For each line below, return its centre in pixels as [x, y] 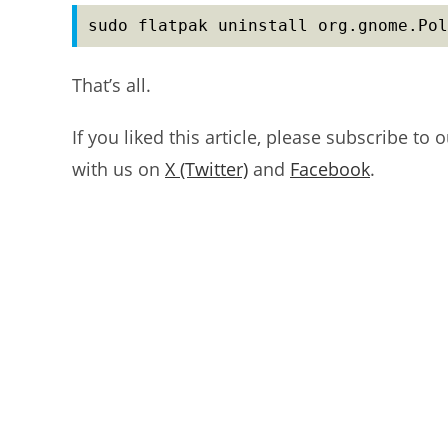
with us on [118, 169]
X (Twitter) [206, 169]
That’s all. [111, 85]
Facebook [330, 169]
